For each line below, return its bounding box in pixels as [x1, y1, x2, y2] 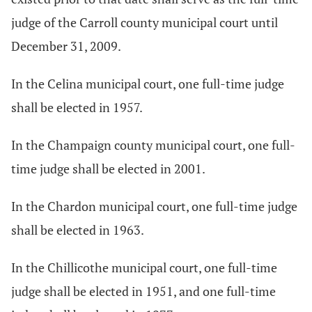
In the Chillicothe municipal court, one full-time [11, 259, 277, 276]
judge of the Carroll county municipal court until [11, 14, 278, 31]
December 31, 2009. [11, 38, 121, 54]
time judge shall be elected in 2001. [11, 160, 205, 177]
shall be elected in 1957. [11, 99, 143, 116]
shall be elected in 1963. [11, 221, 144, 238]
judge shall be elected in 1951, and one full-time [11, 283, 276, 299]
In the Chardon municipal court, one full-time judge [11, 198, 297, 214]
